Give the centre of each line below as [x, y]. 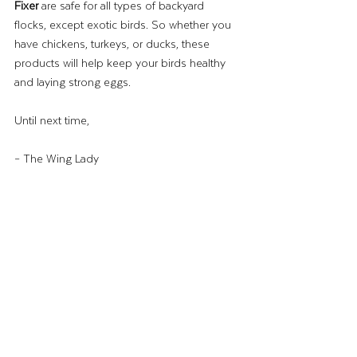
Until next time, [52, 120]
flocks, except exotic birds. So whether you [124, 25]
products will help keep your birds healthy [122, 63]
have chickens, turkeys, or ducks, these [114, 44]
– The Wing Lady [57, 159]
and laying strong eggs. [73, 82]
